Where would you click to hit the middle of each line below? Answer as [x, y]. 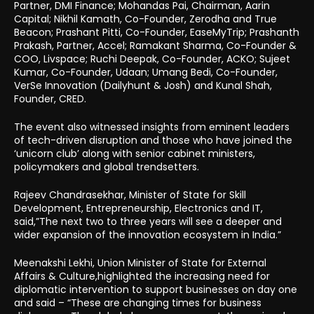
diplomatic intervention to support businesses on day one [156, 289]
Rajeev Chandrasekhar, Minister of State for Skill [130, 194]
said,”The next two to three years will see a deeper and [148, 221]
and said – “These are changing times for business [138, 302]
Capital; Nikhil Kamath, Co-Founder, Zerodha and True [145, 19]
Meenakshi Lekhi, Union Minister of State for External [140, 262]
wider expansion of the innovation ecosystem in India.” [148, 234]
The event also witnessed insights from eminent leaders [152, 127]
